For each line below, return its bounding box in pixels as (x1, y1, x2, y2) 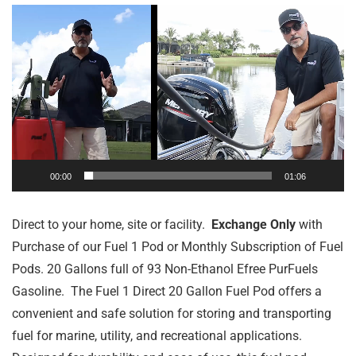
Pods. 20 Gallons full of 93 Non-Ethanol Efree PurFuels (12, 261, 318, 277)
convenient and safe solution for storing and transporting (12, 306, 331, 322)
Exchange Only (211, 217, 296, 233)
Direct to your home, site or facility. (12, 217, 211, 233)
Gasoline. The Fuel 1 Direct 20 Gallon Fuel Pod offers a (12, 284, 322, 300)
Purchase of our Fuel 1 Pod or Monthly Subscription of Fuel (12, 239, 343, 255)
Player (11, 29, 46, 45)
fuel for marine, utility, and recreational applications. (12, 328, 302, 344)
